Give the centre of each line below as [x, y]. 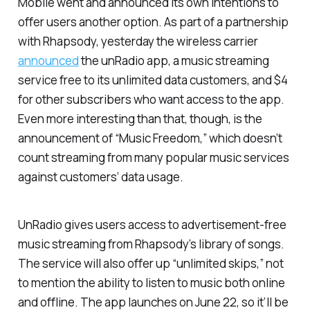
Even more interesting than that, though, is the [140, 119]
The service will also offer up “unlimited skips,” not [151, 264]
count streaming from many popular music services [153, 158]
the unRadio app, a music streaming [174, 61]
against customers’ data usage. [100, 177]
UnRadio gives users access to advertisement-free [152, 225]
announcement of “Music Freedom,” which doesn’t [150, 138]
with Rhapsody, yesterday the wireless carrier [138, 42]
